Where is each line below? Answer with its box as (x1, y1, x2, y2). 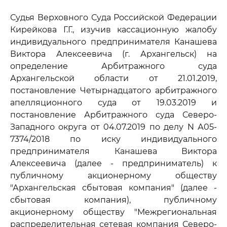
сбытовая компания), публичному (10, 195, 217, 205)
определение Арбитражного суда (10, 61, 217, 71)
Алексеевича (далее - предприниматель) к (10, 159, 217, 168)
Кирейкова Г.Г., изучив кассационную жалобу (10, 25, 217, 34)
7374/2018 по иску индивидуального (10, 134, 217, 144)
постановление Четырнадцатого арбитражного (10, 86, 217, 95)
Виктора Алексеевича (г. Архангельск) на (10, 49, 217, 59)
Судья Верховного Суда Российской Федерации (10, 13, 217, 22)
